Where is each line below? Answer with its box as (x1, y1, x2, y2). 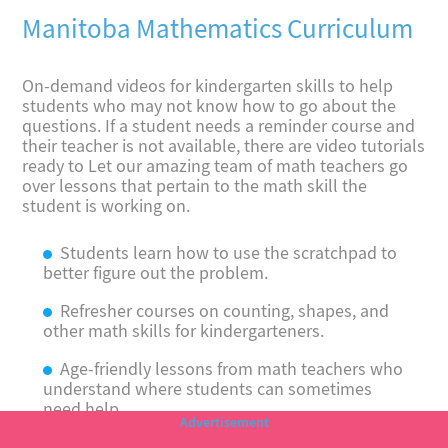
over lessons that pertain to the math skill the (22, 175, 368, 199)
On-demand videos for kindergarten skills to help (22, 75, 394, 99)
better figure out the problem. (42, 262, 268, 286)
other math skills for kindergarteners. (42, 320, 324, 344)
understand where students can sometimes (42, 378, 372, 402)
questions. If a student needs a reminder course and (22, 115, 416, 139)
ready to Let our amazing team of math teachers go (22, 155, 409, 179)
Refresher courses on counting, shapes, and (60, 300, 390, 324)
